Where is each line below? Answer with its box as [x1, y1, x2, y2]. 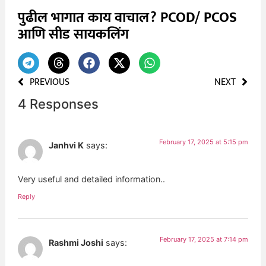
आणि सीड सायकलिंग [18, 23, 129, 47]
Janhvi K [49, 140, 84, 151]
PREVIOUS [30, 74, 70, 91]
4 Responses [18, 96, 99, 112]
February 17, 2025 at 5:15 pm [159, 138, 248, 147]
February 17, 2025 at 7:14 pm [159, 235, 248, 244]
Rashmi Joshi [49, 237, 104, 248]
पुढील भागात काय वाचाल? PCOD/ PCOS [18, 6, 237, 30]
